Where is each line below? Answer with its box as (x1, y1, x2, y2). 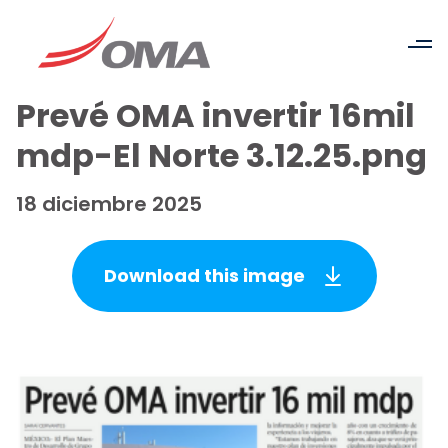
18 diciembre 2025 (16, 190, 202, 218)
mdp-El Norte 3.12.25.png (16, 133, 427, 178)
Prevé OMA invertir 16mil (16, 93, 415, 138)
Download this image (103, 263, 305, 288)
